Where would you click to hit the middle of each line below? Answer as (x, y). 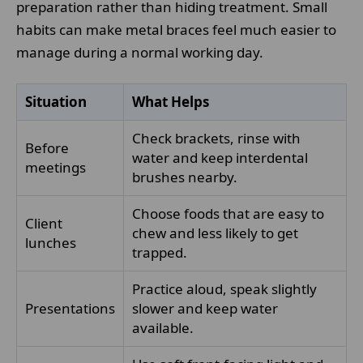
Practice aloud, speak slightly (224, 289)
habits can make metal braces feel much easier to (176, 30)
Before (47, 148)
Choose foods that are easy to (228, 214)
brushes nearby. (185, 177)
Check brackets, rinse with (216, 138)
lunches (51, 243)
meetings (56, 167)
